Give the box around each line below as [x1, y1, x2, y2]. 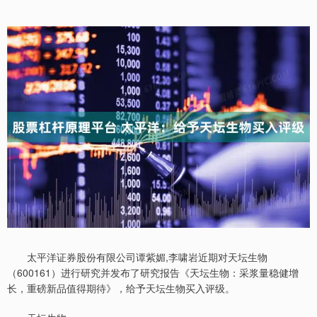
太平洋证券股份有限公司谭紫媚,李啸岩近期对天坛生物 [7, 250, 267, 265]
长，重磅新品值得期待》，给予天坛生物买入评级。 [7, 281, 235, 296]
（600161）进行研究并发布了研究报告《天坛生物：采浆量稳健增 [7, 265, 299, 280]
